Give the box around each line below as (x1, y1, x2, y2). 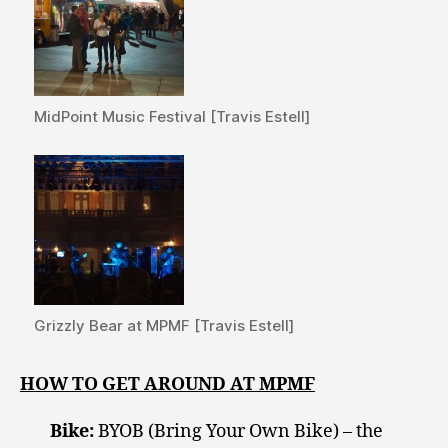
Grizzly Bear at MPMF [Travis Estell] (34, 315, 295, 335)
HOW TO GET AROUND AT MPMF (20, 372, 315, 396)
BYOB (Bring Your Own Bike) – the (94, 420, 383, 444)
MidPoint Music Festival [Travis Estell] (34, 107, 311, 127)
